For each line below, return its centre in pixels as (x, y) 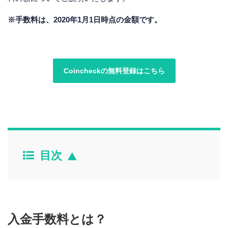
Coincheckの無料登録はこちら (114, 70)
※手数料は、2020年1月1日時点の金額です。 (85, 19)
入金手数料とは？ (57, 219)
